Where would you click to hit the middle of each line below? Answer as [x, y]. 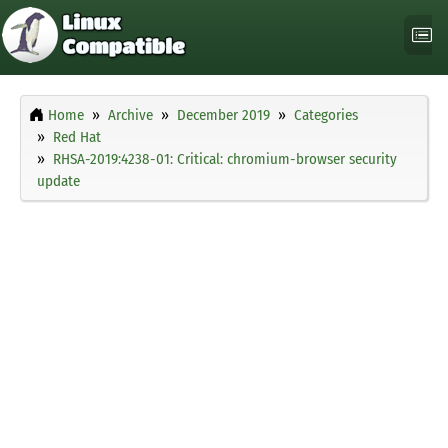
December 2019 [223, 115]
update [58, 181]
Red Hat [77, 137]
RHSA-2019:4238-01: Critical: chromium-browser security [225, 159]
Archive [130, 115]
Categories [326, 115]
